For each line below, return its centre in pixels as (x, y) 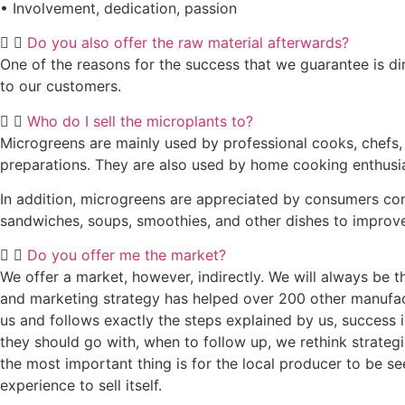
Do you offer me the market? (127, 255)
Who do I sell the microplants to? (140, 121)
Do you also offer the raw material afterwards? (188, 43)
